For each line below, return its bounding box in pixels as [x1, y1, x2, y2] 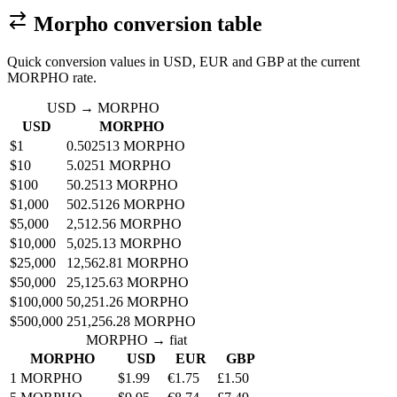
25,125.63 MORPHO [66, 274, 189, 290]
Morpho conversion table [28, 12, 262, 35]
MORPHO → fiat [86, 331, 187, 347]
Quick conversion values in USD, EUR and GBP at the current [7, 53, 360, 69]
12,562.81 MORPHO [66, 254, 189, 270]
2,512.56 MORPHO [66, 215, 182, 231]
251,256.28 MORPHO [66, 313, 196, 329]
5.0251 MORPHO [66, 157, 171, 173]
